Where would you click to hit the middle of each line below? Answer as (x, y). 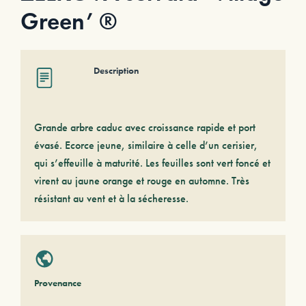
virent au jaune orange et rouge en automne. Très (142, 181)
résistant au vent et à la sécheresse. (111, 198)
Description (116, 70)
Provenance (58, 283)
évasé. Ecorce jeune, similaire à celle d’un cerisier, (146, 145)
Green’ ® (69, 22)
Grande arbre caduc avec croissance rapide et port (145, 127)
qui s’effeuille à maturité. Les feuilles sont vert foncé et (152, 163)
